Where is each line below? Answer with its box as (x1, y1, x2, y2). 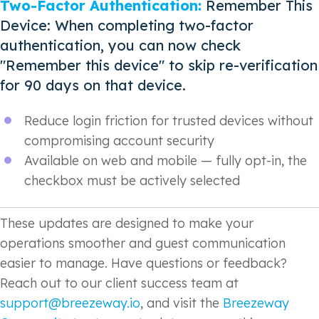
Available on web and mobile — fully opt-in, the (24, 152, 307, 169)
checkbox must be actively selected (24, 172, 240, 189)
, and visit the (140, 294, 223, 311)
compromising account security (24, 132, 214, 150)
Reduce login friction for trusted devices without (24, 113, 313, 130)
